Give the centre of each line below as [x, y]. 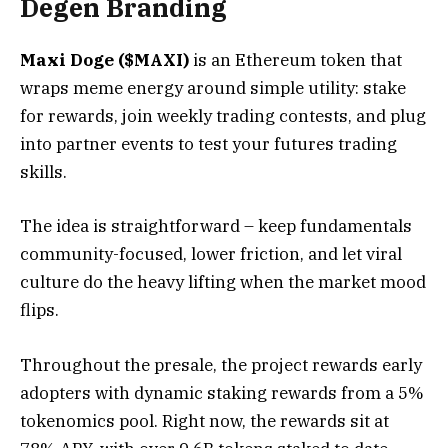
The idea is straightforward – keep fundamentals [216, 226]
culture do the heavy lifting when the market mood [223, 282]
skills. [43, 172]
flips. [39, 310]
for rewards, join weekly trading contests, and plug [223, 116]
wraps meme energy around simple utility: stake [213, 88]
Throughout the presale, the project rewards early [221, 364]
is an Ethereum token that [295, 60]
